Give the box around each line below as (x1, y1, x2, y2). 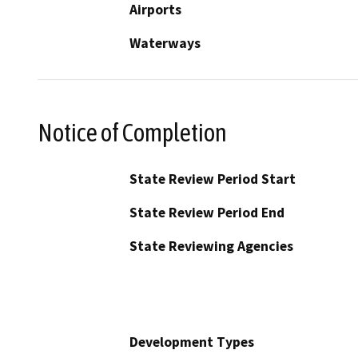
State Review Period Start (129, 170, 296, 189)
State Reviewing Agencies (129, 237, 293, 256)
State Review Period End (129, 204, 284, 222)
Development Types (129, 333, 254, 352)
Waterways (129, 34, 201, 52)
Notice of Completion (38, 117, 227, 147)
